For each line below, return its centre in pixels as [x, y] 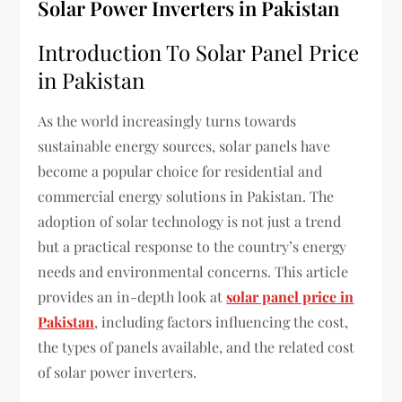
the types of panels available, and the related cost [197, 346]
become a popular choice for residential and [180, 170]
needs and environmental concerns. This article [193, 271]
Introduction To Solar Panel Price [199, 52]
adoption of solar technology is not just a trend [190, 221]
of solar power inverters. [118, 371]
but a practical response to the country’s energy [192, 246]
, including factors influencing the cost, [222, 321]
